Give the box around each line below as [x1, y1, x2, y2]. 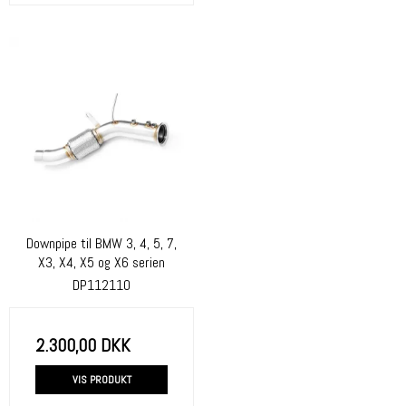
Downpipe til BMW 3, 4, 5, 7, [26, 234, 177, 253]
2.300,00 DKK [35, 333, 130, 357]
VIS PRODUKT [72, 372, 131, 387]
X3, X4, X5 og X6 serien [38, 253, 165, 272]
